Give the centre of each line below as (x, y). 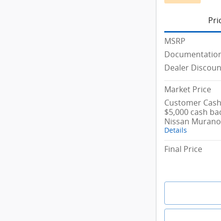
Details (176, 130)
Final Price (183, 149)
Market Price (188, 90)
